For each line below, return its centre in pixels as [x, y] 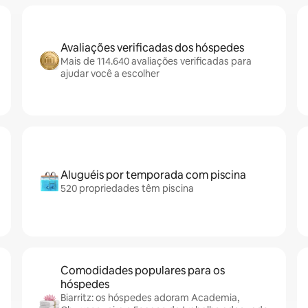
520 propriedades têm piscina [127, 188]
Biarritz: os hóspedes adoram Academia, [150, 298]
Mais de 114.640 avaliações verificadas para [156, 61]
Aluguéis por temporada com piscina [153, 175]
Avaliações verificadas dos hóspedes [152, 48]
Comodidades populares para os [143, 271]
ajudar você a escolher [110, 74]
